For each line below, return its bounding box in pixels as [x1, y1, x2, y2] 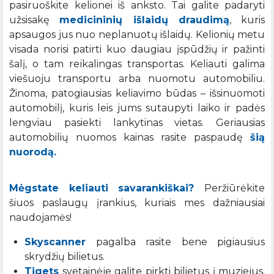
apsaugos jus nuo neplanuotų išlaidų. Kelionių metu [9, 29, 265, 41]
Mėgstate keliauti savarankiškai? [9, 182, 204, 194]
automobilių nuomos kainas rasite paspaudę [9, 131, 250, 144]
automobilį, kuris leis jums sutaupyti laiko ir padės [9, 102, 265, 114]
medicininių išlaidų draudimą [59, 14, 229, 26]
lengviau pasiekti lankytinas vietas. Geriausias [9, 117, 265, 129]
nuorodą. [9, 146, 56, 158]
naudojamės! [9, 212, 72, 224]
